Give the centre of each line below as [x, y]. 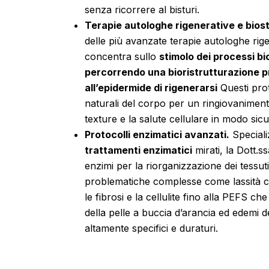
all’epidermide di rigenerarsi [151, 87]
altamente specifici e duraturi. [152, 228]
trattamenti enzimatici [139, 150]
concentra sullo [122, 56]
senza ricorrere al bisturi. [142, 9]
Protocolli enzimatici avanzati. [157, 134]
